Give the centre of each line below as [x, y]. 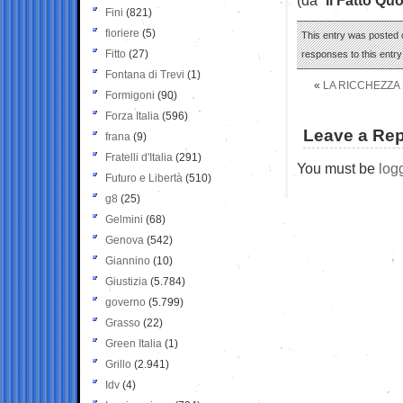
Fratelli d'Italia [139, 157]
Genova [125, 240]
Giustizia [126, 281]
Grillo [118, 364]
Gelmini [124, 219]
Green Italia [134, 343]
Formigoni [130, 95]
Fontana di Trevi [145, 74]
